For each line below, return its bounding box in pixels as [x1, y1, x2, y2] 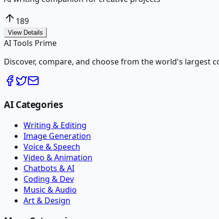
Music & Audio [23, 184, 77, 195]
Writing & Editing [23, 119, 87, 131]
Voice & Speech [23, 141, 80, 152]
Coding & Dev [23, 173, 74, 184]
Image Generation [23, 130, 91, 141]
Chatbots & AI [23, 162, 74, 174]
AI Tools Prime [4, 38, 57, 49]
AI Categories [4, 98, 63, 110]
